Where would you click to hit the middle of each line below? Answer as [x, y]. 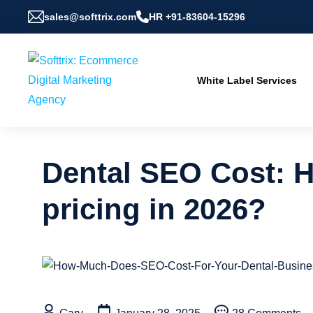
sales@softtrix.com [90, 17]
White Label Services [247, 80]
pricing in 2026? [154, 209]
